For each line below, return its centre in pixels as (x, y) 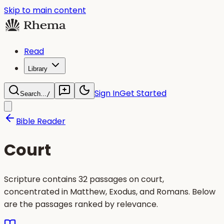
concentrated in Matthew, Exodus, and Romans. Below (110, 191)
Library (38, 69)
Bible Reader (41, 121)
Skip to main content (45, 10)
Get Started (143, 93)
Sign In (107, 93)
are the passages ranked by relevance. (81, 204)
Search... (33, 94)
